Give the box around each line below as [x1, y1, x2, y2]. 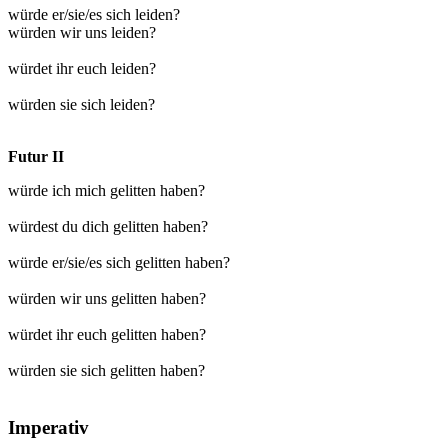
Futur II [8, 147, 64, 165]
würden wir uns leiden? [8, 23, 156, 41]
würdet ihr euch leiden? [8, 59, 156, 77]
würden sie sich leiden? [8, 95, 155, 113]
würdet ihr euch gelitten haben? [8, 325, 206, 343]
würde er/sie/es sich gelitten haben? [8, 253, 230, 271]
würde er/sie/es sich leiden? [8, 5, 180, 23]
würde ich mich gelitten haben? [8, 181, 205, 199]
